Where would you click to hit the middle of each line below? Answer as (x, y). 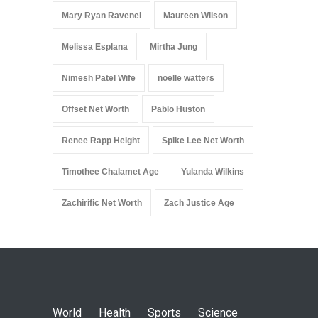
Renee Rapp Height (101, 141)
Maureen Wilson (196, 16)
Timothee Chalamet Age (110, 172)
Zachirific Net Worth (102, 203)
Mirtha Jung (174, 47)
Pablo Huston (178, 110)
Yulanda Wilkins (213, 172)
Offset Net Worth (95, 110)
